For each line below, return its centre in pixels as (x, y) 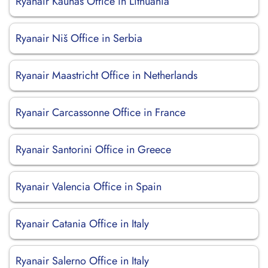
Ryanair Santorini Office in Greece (93, 150)
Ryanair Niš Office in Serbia (79, 38)
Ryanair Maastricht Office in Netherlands (106, 75)
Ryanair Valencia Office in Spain (89, 187)
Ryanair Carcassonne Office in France (100, 112)
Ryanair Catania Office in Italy (82, 224)
